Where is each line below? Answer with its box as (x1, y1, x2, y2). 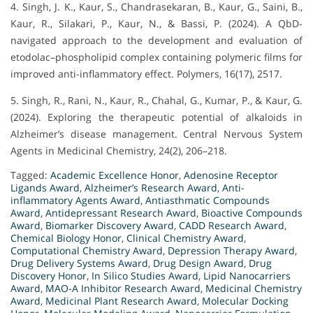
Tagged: (10, 168, 50, 182)
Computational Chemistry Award (10, 244, 163, 258)
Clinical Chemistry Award (126, 231, 244, 245)
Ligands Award (10, 181, 80, 195)
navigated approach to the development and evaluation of (10, 34, 303, 48)
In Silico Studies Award (92, 269, 198, 283)
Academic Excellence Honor (50, 168, 179, 182)
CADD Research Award (179, 219, 284, 233)
